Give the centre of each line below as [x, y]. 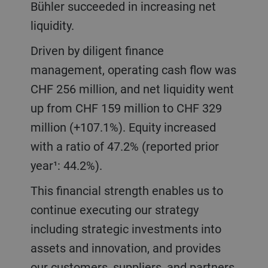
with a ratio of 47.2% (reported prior [124, 146]
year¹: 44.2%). [69, 165]
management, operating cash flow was [133, 69]
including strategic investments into [126, 229]
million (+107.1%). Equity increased [123, 127]
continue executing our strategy [114, 209]
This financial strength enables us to [34, 190]
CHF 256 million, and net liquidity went [132, 89]
